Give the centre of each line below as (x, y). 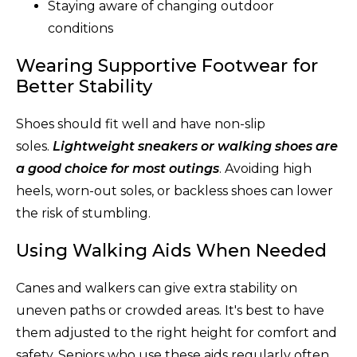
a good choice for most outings (118, 168)
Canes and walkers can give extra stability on (157, 288)
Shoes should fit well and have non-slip (141, 124)
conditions (80, 28)
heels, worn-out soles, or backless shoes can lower (175, 190)
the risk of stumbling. (83, 213)
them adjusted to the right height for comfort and (177, 332)
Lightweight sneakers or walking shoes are (195, 146)
